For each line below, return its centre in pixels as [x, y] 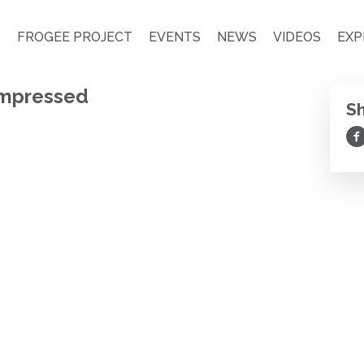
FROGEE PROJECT [75, 37]
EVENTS [175, 37]
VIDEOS [297, 37]
